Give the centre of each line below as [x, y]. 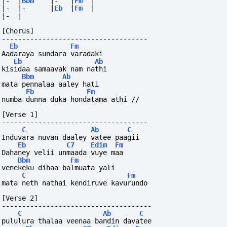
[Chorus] [18, 31]
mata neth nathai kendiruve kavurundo [75, 183]
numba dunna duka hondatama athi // [71, 100]
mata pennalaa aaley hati [50, 84]
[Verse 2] [20, 198]
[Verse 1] [20, 115]
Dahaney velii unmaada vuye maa [63, 153]
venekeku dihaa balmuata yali [59, 168]
